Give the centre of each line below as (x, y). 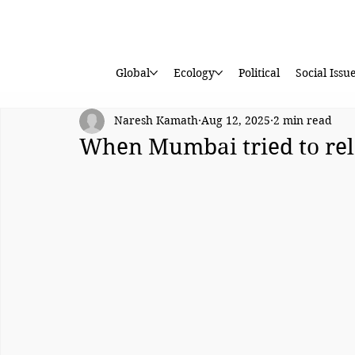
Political (259, 73)
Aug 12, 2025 (236, 121)
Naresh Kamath (156, 121)
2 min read (303, 121)
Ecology (194, 73)
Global (132, 73)
